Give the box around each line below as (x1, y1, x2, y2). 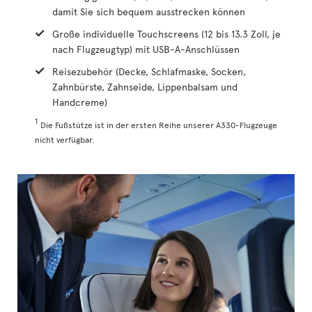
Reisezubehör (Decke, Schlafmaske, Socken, (52, 64, 246, 78)
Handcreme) (52, 95, 107, 109)
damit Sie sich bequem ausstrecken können (52, 4, 245, 18)
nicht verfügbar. (35, 133, 95, 145)
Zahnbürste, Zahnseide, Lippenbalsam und (52, 79, 237, 93)
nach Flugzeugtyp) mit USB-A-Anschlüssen (52, 42, 240, 56)
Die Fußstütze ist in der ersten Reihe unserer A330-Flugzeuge (40, 118, 277, 130)
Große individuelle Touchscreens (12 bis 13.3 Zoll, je (52, 26, 281, 40)
